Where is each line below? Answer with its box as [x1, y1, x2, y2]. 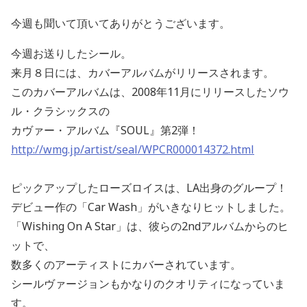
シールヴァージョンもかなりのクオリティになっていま [11, 275, 285, 291]
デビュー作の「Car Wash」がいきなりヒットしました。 [11, 199, 291, 214]
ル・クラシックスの [11, 103, 110, 119]
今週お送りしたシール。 [11, 45, 132, 61]
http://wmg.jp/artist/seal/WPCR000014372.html [11, 141, 254, 157]
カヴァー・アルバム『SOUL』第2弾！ [11, 122, 199, 138]
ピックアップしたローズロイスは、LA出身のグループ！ [11, 180, 287, 195]
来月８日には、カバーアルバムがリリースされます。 [11, 64, 274, 80]
